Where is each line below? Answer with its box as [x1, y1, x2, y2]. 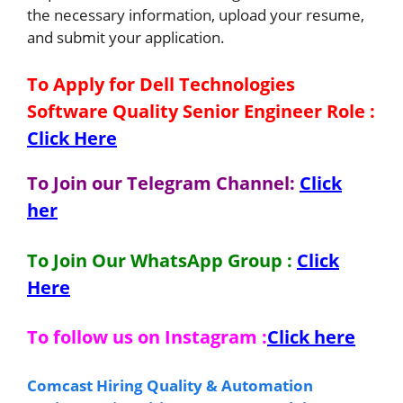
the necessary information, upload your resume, [27, 4, 364, 25]
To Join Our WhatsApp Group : [27, 247, 297, 273]
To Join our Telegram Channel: [27, 171, 300, 195]
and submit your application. [27, 26, 225, 48]
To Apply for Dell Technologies [27, 72, 295, 96]
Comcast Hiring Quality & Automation [27, 374, 313, 396]
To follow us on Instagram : [27, 325, 267, 349]
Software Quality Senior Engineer [27, 99, 327, 123]
